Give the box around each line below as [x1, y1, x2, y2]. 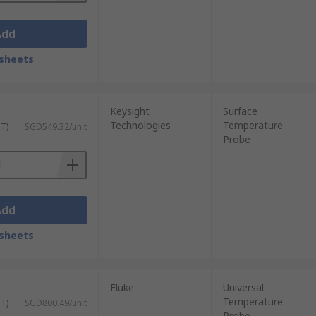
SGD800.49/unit [24, 297, 87, 309]
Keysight [109, 104, 150, 118]
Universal [222, 281, 264, 294]
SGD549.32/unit [24, 121, 87, 133]
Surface [222, 104, 257, 118]
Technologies [109, 119, 171, 132]
